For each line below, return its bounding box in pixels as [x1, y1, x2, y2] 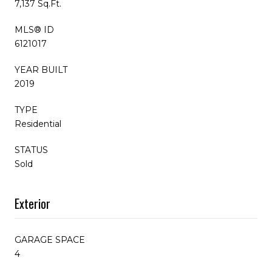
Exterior [15, 194, 50, 212]
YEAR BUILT [15, 64, 67, 75]
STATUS [15, 144, 48, 155]
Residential [15, 118, 61, 129]
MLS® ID [15, 24, 54, 35]
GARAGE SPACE [15, 234, 85, 245]
